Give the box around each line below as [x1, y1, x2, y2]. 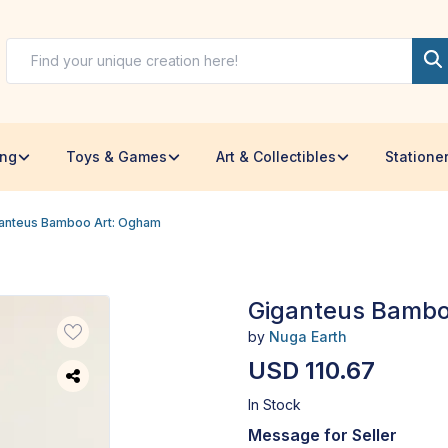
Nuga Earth [269, 327, 347, 345]
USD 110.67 [248, 355, 375, 385]
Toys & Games [66, 147, 167, 165]
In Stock [248, 395, 301, 413]
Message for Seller [248, 424, 397, 445]
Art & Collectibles [216, 147, 336, 165]
